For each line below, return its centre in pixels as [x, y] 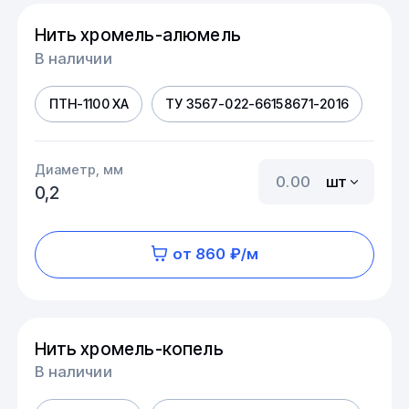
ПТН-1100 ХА [89, 104]
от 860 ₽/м [215, 254]
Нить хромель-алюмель [138, 34]
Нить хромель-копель [129, 348]
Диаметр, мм [79, 169]
